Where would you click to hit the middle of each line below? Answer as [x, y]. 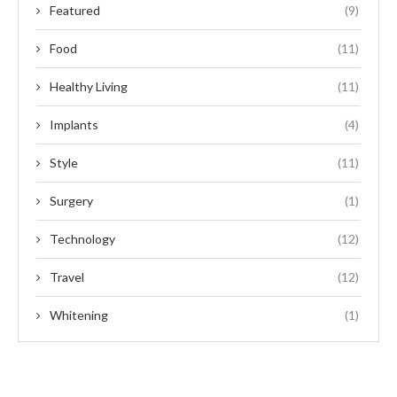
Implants [74, 125]
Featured [75, 11]
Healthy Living [89, 87]
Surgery [71, 201]
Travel [67, 277]
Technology [82, 239]
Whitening [79, 315]
